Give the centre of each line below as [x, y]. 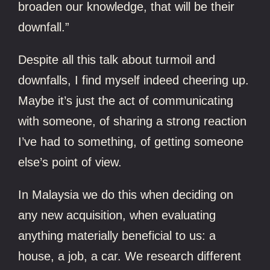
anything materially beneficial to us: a [117, 235]
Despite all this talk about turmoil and [117, 59]
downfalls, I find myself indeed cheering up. [134, 80]
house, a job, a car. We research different [130, 256]
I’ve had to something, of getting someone [131, 141]
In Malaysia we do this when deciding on [126, 194]
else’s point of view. [70, 162]
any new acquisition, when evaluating [117, 215]
